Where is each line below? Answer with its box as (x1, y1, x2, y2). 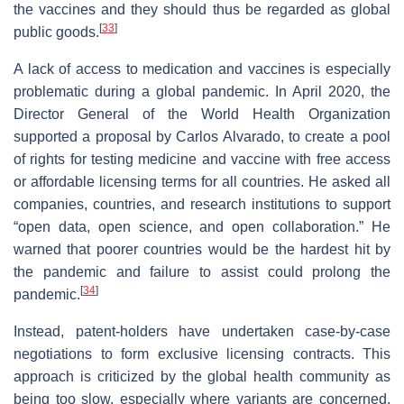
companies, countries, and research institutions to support (14, 196, 390, 212)
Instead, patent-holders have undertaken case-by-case (14, 323, 390, 339)
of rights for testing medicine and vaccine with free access (14, 151, 390, 167)
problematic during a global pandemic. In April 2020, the (14, 83, 390, 99)
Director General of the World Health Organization (14, 106, 390, 122)
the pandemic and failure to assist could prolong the (14, 263, 390, 280)
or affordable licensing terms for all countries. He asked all (14, 173, 390, 189)
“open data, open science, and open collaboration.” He (14, 218, 390, 234)
